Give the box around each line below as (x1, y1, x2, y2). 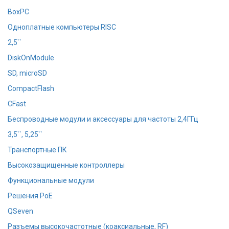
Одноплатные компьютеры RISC (8, 22, 116, 31)
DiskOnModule (8, 53, 54, 62)
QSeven (8, 207, 33, 215)
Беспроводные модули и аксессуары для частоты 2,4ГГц (8, 114, 198, 123)
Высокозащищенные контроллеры (8, 161, 125, 169)
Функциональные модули (8, 176, 94, 185)
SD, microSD (8, 68, 47, 77)
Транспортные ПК (8, 145, 67, 154)
